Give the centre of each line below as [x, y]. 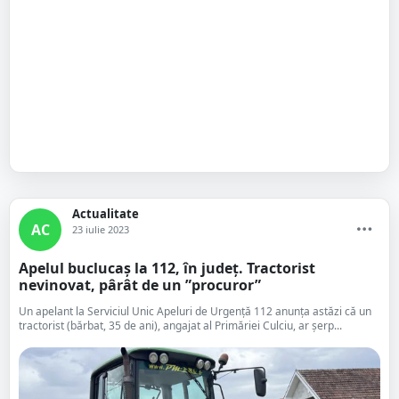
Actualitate [106, 214]
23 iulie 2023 [101, 229]
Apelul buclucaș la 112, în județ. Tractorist [167, 268]
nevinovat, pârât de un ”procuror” [140, 285]
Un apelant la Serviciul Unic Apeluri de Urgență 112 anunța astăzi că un [195, 311]
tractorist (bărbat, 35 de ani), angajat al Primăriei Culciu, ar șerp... [180, 326]
